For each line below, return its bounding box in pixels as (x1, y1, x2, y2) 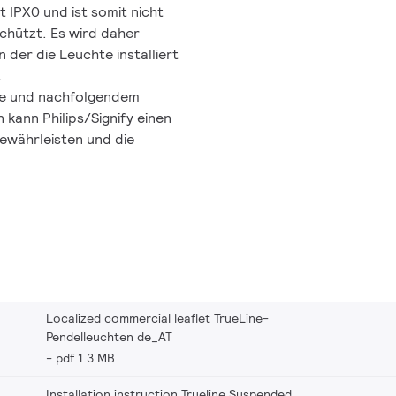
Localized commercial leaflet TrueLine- (46, 309, 269, 326)
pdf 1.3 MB (56, 349, 115, 366)
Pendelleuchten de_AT (46, 328, 172, 345)
